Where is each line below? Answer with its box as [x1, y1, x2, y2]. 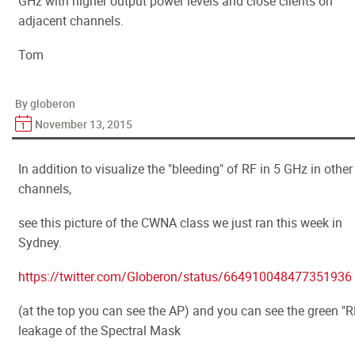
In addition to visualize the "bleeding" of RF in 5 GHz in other [18, 160, 353, 177]
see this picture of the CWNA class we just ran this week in [18, 214, 342, 231]
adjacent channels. [18, 12, 124, 29]
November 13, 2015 [35, 116, 132, 132]
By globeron [15, 96, 75, 111]
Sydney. [18, 234, 62, 251]
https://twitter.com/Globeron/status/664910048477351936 [18, 268, 352, 285]
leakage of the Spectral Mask [18, 322, 181, 339]
